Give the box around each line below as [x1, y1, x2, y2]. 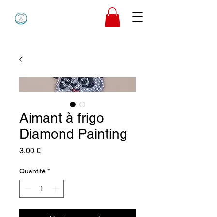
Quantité [19, 167, 46, 175]
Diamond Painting [19, 125, 127, 141]
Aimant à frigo [19, 109, 104, 125]
